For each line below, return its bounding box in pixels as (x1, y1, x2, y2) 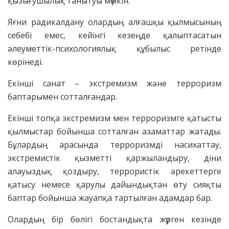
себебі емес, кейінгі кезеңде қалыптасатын (8, 29, 221, 41)
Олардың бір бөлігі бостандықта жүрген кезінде (8, 213, 221, 225)
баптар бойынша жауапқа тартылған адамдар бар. (8, 192, 212, 203)
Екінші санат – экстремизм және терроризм (8, 77, 221, 89)
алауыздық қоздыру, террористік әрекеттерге (8, 165, 221, 177)
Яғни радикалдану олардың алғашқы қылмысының (8, 16, 221, 28)
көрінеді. (8, 56, 43, 67)
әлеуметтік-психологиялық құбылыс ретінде (8, 42, 221, 54)
